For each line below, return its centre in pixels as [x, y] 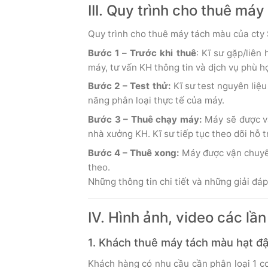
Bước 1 [104, 53]
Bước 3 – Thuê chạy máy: [145, 120]
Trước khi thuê [163, 53]
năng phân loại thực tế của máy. [156, 100]
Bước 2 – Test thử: [131, 86]
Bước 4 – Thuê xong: [135, 153]
